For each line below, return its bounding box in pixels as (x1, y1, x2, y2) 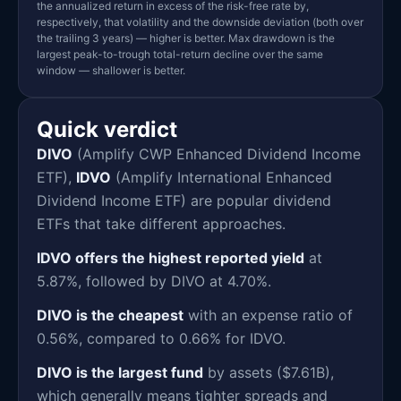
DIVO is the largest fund (37, 363, 203, 381)
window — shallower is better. (37, 63, 185, 77)
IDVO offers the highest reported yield (37, 248, 304, 267)
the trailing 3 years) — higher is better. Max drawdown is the (37, 30, 335, 45)
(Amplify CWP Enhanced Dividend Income (73, 144, 361, 163)
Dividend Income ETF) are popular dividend (37, 191, 331, 209)
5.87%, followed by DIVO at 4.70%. (37, 271, 271, 290)
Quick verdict (37, 115, 177, 142)
